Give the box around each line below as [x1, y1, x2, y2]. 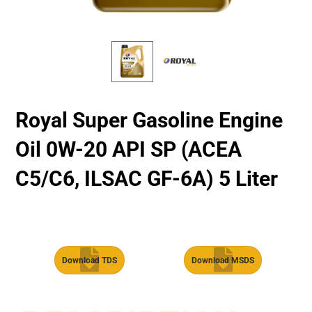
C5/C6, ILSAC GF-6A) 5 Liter [15, 166, 279, 192]
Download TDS [61, 256, 117, 266]
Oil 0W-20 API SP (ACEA [15, 137, 242, 162]
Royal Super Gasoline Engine [15, 108, 283, 133]
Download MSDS [191, 256, 254, 266]
